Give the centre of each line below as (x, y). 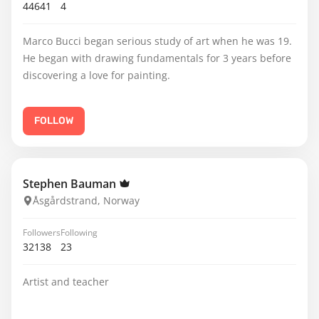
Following (79, 232)
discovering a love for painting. (96, 75)
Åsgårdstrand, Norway (86, 200)
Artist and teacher (66, 282)
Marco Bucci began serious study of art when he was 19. (157, 41)
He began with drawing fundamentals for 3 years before (157, 58)
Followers (42, 232)
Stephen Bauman (71, 184)
